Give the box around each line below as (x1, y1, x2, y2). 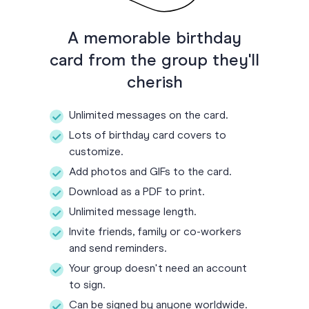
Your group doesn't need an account (69, 263, 247, 275)
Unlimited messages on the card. (69, 110, 228, 122)
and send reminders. (69, 243, 166, 255)
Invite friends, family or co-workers (69, 227, 241, 239)
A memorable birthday (68, 30, 241, 48)
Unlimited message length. (69, 207, 196, 219)
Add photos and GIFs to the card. (69, 167, 231, 179)
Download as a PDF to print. (69, 187, 204, 199)
